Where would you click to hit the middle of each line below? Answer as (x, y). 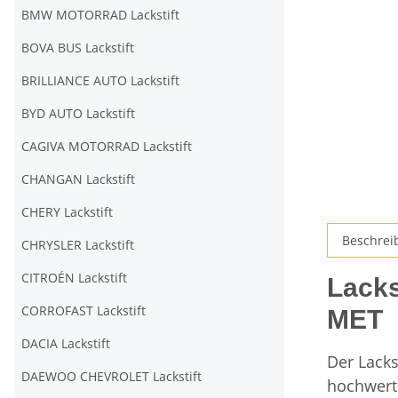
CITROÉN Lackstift (74, 278)
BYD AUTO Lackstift (78, 113)
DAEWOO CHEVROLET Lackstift (111, 376)
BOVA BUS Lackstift (78, 48)
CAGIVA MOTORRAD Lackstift (107, 146)
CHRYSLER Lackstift (78, 245)
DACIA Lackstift (66, 343)
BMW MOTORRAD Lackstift (100, 15)
